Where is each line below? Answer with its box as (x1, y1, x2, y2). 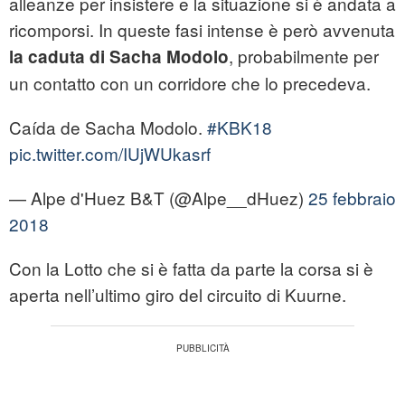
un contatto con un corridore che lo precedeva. (9, 71, 371, 96)
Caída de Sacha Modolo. (9, 115, 207, 140)
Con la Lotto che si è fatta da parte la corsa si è (9, 256, 373, 281)
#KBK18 (207, 115, 272, 140)
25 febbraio (308, 185, 396, 211)
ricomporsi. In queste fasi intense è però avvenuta (9, 17, 395, 42)
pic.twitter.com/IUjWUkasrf (9, 141, 211, 166)
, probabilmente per (229, 43, 379, 69)
